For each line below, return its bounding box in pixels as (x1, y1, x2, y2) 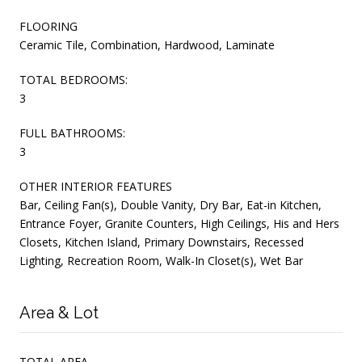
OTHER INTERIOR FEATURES (19, 179, 172, 195)
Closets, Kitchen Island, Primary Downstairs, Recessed (19, 234, 304, 250)
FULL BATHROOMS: (19, 125, 125, 141)
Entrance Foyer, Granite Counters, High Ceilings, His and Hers (19, 216, 339, 232)
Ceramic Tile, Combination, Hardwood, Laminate (19, 37, 275, 53)
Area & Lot (19, 303, 99, 323)
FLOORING (19, 19, 78, 35)
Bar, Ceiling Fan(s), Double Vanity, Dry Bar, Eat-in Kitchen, (19, 197, 322, 213)
